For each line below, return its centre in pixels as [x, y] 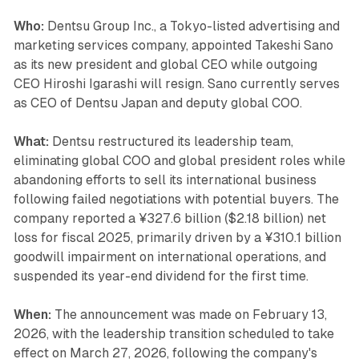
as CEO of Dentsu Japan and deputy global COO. [157, 103]
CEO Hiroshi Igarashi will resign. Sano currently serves [176, 83]
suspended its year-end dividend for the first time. [161, 276]
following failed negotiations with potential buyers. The [176, 199]
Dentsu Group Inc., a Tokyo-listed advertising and [192, 26]
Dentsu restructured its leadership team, [171, 141]
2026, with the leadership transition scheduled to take [173, 333]
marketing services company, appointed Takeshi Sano [173, 45]
